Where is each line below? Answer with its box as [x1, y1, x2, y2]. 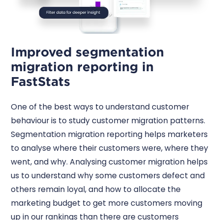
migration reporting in [11, 59, 154, 75]
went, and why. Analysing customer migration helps [11, 156, 208, 167]
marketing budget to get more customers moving [11, 197, 203, 208]
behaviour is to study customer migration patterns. [11, 115, 206, 126]
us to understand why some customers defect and [11, 170, 205, 181]
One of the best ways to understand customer [11, 101, 190, 112]
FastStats [11, 74, 71, 89]
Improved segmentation [11, 44, 165, 60]
